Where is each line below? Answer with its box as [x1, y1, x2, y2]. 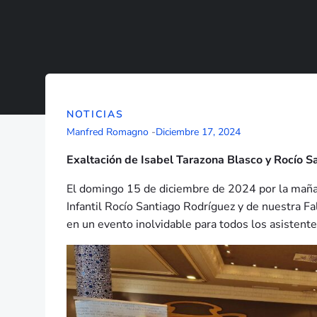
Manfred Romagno [67, 125, 149, 139]
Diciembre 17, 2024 [156, 125, 241, 139]
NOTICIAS [67, 108, 124, 121]
